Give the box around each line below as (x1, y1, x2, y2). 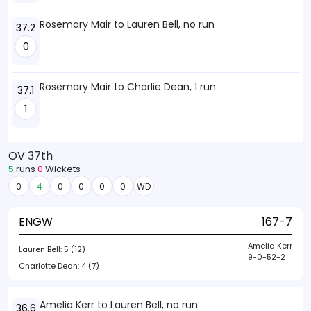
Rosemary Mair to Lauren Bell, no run (40, 17, 215, 31)
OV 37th (8, 148, 53, 164)
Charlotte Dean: (19, 260, 81, 271)
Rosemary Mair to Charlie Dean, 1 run (40, 80, 216, 94)
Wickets (43, 162, 81, 176)
